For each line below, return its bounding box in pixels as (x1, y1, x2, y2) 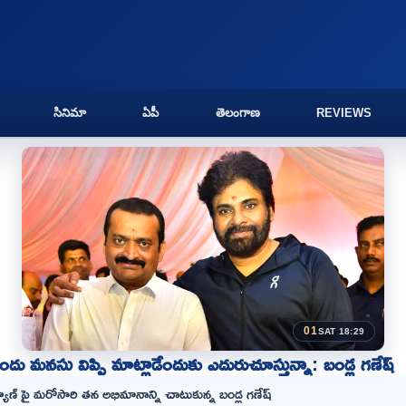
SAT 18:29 (317, 325, 365, 336)
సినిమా (53, 106, 87, 120)
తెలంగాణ (215, 106, 260, 120)
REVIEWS (315, 106, 372, 120)
